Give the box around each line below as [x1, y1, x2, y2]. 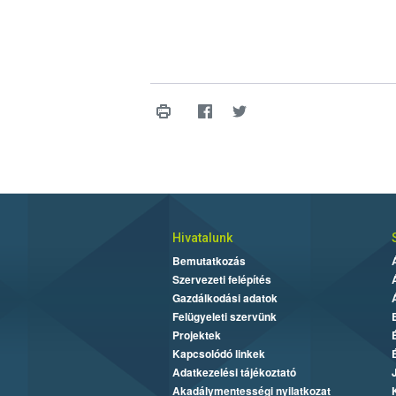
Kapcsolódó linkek [171, 346, 265, 362]
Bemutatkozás [171, 253, 246, 270]
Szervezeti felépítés [171, 271, 271, 288]
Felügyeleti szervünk [171, 308, 277, 325]
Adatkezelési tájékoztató [171, 364, 296, 381]
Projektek [171, 327, 221, 344]
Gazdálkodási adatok [171, 290, 278, 307]
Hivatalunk [171, 231, 232, 246]
